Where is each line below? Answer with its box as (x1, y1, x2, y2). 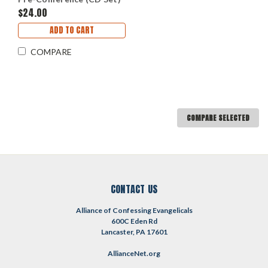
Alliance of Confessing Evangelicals (75, 205, 193, 215)
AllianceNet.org (108, 248, 160, 258)
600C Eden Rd (111, 216, 157, 226)
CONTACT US (110, 181, 158, 196)
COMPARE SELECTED (187, 112, 249, 123)
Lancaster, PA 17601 (100, 227, 167, 236)
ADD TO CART (50, 23, 94, 36)
